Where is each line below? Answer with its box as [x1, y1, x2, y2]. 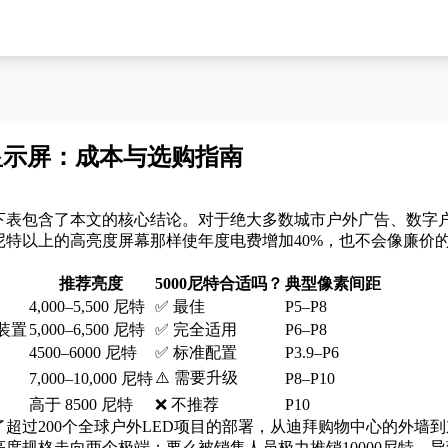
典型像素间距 [285, 275, 381, 292]
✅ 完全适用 [155, 321, 237, 338]
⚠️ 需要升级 [155, 369, 238, 386]
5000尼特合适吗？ [155, 275, 283, 292]
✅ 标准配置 [155, 344, 237, 361]
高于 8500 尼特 [29, 396, 133, 413]
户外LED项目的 [110, 418, 222, 435]
